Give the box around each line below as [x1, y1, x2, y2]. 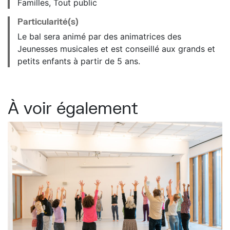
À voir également [8, 97, 138, 118]
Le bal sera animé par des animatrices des [17, 31, 181, 42]
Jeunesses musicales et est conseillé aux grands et [17, 43, 215, 54]
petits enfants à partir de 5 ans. [17, 55, 140, 66]
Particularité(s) [17, 16, 79, 26]
